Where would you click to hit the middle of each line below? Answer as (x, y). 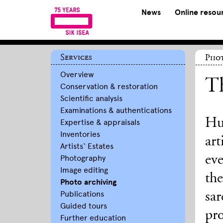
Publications (82, 194)
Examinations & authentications (116, 110)
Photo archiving (88, 182)
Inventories (80, 134)
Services (76, 57)
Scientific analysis (91, 98)
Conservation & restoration (109, 86)
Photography (83, 158)
